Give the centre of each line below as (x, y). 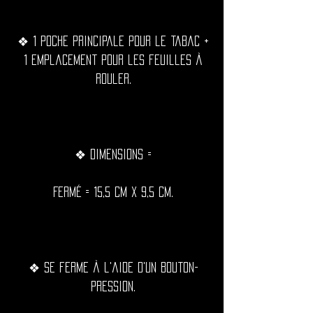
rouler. (113, 79)
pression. (113, 286)
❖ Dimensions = (113, 154)
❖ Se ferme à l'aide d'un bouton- (113, 268)
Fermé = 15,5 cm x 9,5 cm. (113, 192)
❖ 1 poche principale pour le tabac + (113, 41)
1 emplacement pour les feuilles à (113, 60)
